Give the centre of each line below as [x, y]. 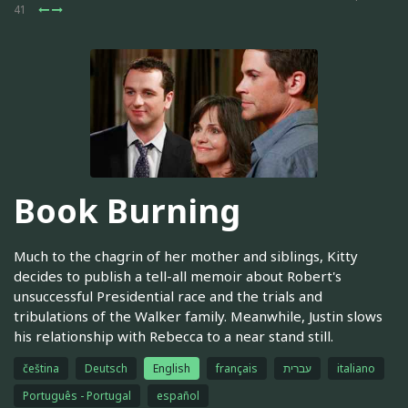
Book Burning [127, 211]
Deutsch [106, 368]
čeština [41, 368]
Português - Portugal [77, 395]
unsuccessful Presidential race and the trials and [168, 296]
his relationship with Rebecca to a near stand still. [173, 336]
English [172, 368]
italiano [356, 368]
